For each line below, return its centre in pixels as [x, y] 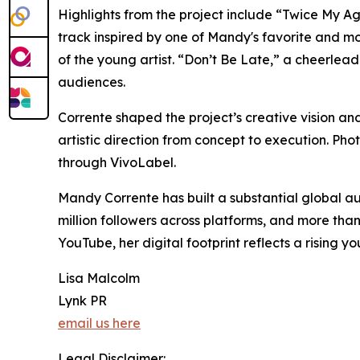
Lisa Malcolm [99, 278]
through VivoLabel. [117, 163]
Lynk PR [82, 301]
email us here [99, 323]
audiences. [92, 82]
